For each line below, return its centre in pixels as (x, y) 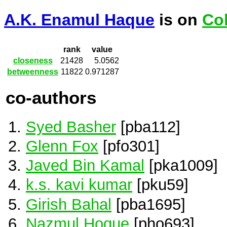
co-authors (51, 98)
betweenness (33, 72)
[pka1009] (181, 165)
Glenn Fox (62, 146)
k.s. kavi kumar (79, 185)
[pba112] (148, 126)
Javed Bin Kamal (85, 165)
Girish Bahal (69, 204)
